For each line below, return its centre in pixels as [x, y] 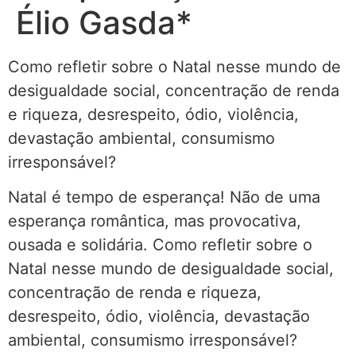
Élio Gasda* [104, 22]
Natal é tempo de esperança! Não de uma [164, 197]
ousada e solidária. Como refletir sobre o [160, 245]
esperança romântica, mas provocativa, [155, 221]
